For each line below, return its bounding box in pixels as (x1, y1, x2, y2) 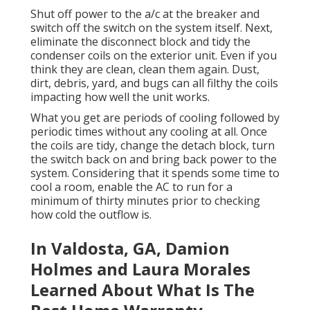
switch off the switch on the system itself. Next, (30, 20, 273, 36)
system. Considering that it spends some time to (30, 165, 280, 181)
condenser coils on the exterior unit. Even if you (30, 48, 277, 64)
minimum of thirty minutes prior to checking (30, 193, 260, 209)
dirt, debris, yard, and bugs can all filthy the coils (30, 75, 278, 91)
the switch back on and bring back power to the (30, 152, 277, 167)
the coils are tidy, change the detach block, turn (30, 138, 275, 154)
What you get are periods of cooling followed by (30, 110, 280, 126)
